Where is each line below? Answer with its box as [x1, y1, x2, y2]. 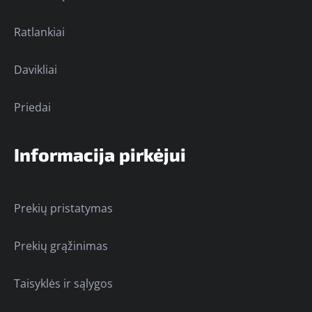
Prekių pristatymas [14, 201, 113, 217]
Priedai [14, 100, 51, 116]
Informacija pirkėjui [14, 143, 186, 166]
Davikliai [14, 62, 57, 78]
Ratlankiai [14, 24, 65, 40]
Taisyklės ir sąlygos [14, 276, 113, 292]
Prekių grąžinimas [14, 238, 108, 254]
